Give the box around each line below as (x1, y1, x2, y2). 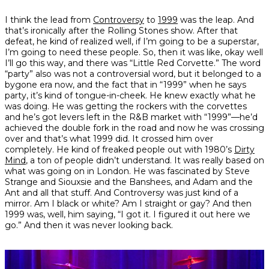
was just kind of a (167, 187, 238, 199)
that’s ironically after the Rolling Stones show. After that (5, 25, 238, 37)
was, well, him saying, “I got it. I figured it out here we (25, 209, 250, 220)
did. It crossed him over (115, 133, 213, 145)
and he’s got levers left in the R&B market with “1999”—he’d (5, 112, 258, 123)
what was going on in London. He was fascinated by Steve (5, 166, 250, 177)
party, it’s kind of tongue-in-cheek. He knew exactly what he (5, 90, 256, 101)
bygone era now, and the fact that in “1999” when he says (5, 79, 246, 91)
